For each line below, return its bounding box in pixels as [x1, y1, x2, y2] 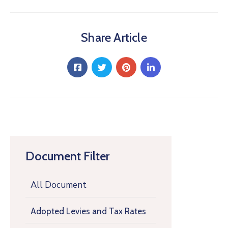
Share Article [81, 30, 147, 45]
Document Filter [25, 149, 109, 163]
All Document [31, 179, 87, 191]
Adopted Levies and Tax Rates [31, 206, 146, 216]
